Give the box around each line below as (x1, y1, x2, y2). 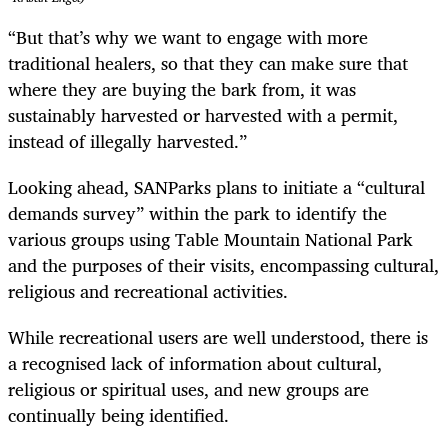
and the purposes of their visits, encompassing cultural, (8, 249, 439, 280)
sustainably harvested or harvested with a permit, (8, 99, 398, 130)
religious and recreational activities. (8, 275, 293, 306)
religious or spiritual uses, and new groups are (8, 374, 369, 405)
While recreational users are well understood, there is (8, 322, 428, 353)
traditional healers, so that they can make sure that (8, 47, 408, 78)
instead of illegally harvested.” (8, 125, 247, 156)
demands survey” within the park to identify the (8, 197, 387, 228)
